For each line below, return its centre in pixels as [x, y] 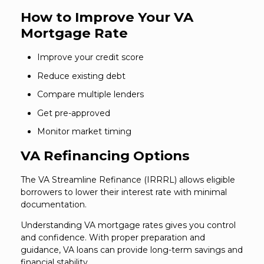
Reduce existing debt [81, 76]
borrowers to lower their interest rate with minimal [124, 192]
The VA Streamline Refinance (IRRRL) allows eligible [128, 179]
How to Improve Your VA [107, 17]
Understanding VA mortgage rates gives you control [128, 225]
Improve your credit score [90, 57]
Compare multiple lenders [90, 95]
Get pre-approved [74, 113]
